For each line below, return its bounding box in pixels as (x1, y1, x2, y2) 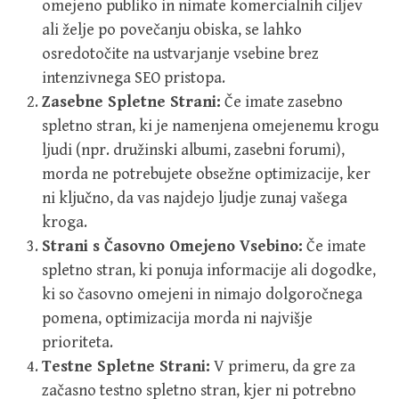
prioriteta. (42, 333, 113, 353)
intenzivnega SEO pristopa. (42, 69, 225, 88)
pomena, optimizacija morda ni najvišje (42, 309, 313, 329)
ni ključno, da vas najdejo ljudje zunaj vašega (42, 189, 347, 208)
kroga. (42, 213, 87, 232)
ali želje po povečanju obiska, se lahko (42, 20, 302, 40)
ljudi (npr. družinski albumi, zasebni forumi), (42, 141, 345, 160)
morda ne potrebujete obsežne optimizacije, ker (42, 165, 370, 184)
